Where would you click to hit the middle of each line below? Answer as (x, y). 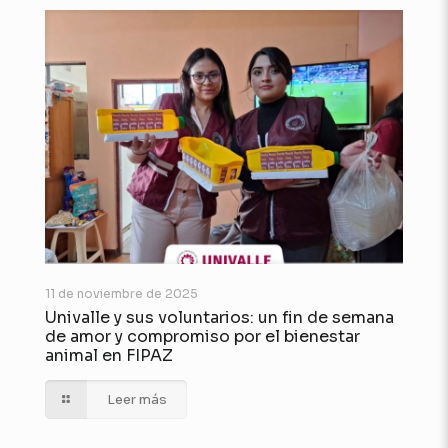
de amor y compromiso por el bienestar (202, 336)
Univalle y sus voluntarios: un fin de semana (219, 317)
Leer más (137, 399)
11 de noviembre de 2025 (121, 293)
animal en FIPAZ (109, 355)
